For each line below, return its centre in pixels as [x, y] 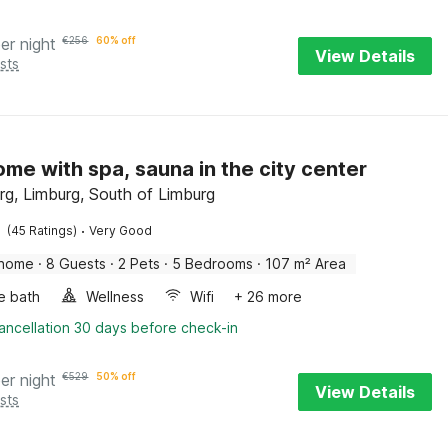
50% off [116, 376]
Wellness [115, 296]
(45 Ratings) [42, 230]
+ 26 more [268, 296]
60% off [116, 40]
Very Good [121, 230]
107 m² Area [306, 263]
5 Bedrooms [213, 263]
